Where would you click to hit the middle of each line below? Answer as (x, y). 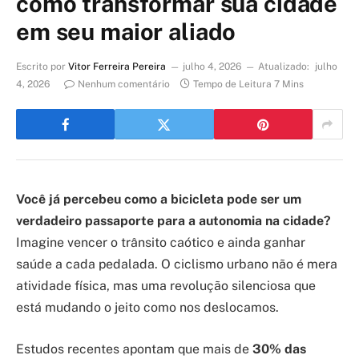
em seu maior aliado (126, 32)
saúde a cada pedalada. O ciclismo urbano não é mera (177, 264)
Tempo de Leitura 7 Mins (248, 85)
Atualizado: (284, 67)
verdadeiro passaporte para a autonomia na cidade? (173, 221)
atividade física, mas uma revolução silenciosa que (166, 286)
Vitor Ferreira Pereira (117, 67)
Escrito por (41, 67)
